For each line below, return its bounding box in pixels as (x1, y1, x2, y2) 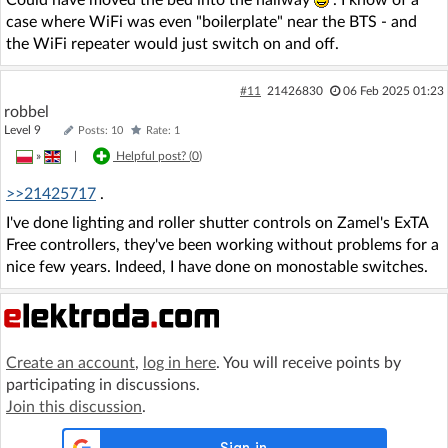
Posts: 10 (78, 124, 123, 136)
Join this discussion (6, 398, 142, 415)
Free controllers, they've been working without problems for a (6, 236, 439, 253)
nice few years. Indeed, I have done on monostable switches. (6, 258, 428, 275)
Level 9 (4, 123, 59, 136)
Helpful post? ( (116, 149, 192, 162)
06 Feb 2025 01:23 (342, 84, 444, 97)
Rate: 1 (146, 124, 180, 136)
